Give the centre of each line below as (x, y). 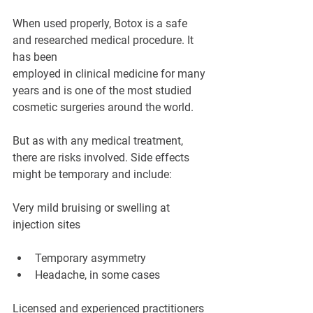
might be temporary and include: (92, 175)
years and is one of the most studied (103, 91)
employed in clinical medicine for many (110, 74)
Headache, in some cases (97, 275)
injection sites (46, 225)
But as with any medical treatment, (99, 141)
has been (36, 57)
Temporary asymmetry (90, 259)
